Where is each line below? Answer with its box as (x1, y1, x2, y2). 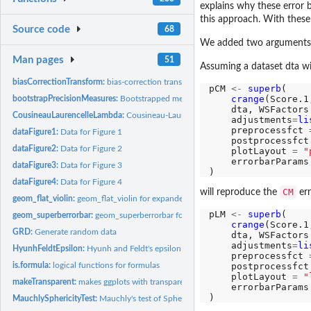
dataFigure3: (12, 160, 61, 169)
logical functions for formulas (53, 260, 160, 269)
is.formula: (12, 260, 53, 269)
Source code (12, 24, 71, 35)
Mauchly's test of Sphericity (99, 294, 201, 303)
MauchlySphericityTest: (12, 294, 100, 303)
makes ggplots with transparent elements (78, 277, 227, 286)
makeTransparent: (12, 277, 79, 286)
